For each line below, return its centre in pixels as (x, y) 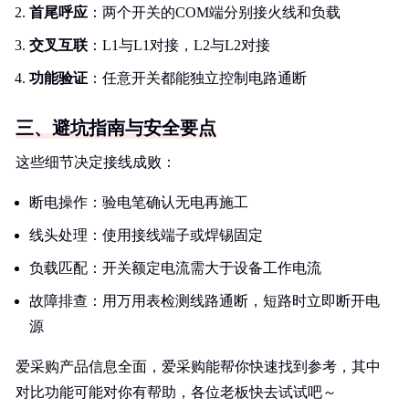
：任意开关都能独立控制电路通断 (197, 78)
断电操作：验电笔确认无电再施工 (139, 202)
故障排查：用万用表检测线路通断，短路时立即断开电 (204, 301)
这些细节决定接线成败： (96, 162)
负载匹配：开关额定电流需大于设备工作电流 (175, 268)
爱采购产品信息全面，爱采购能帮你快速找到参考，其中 (198, 367)
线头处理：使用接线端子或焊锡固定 (146, 235)
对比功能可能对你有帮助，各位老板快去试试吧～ (176, 392)
